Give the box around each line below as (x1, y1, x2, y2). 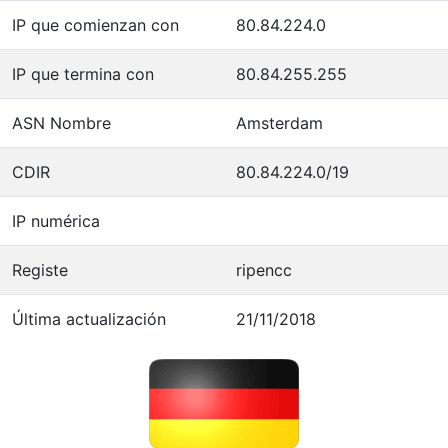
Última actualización (12, 308, 166, 329)
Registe (12, 259, 68, 280)
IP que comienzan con (12, 14, 179, 35)
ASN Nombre (12, 112, 111, 133)
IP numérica (12, 210, 100, 231)
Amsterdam (236, 112, 323, 133)
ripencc (236, 259, 292, 280)
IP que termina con (12, 63, 154, 84)
